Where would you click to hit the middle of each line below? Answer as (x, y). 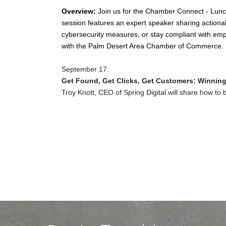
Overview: (79, 11)
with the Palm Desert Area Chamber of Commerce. (143, 46)
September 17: (87, 69)
